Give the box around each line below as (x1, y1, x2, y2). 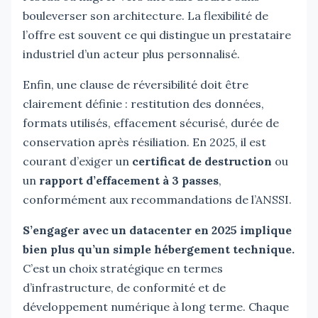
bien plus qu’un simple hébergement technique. (23, 241, 295, 256)
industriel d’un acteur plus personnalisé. (23, 46, 240, 61)
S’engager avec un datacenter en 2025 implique (23, 222, 292, 237)
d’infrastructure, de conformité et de (23, 280, 226, 295)
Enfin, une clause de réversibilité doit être (23, 77, 248, 92)
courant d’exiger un (23, 153, 132, 168)
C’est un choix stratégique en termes (23, 261, 223, 275)
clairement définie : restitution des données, (23, 96, 264, 111)
